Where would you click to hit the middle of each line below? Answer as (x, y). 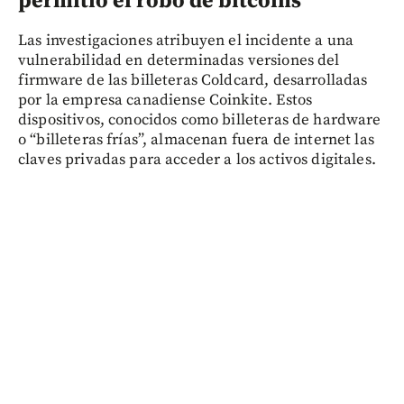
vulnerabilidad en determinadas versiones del (179, 60)
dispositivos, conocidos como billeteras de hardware (200, 119)
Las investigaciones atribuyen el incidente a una (186, 40)
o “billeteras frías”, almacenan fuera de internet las (196, 139)
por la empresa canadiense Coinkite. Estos (165, 100)
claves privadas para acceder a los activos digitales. (197, 159)
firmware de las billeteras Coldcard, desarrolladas (193, 80)
